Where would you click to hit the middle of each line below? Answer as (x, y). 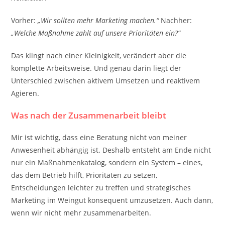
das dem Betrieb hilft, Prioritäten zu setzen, (84, 175)
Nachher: (176, 20)
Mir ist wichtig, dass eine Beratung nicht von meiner (99, 137)
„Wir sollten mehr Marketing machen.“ (98, 20)
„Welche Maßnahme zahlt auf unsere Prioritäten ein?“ (96, 33)
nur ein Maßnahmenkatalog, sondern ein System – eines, (107, 162)
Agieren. (25, 93)
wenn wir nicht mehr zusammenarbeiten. (81, 213)
